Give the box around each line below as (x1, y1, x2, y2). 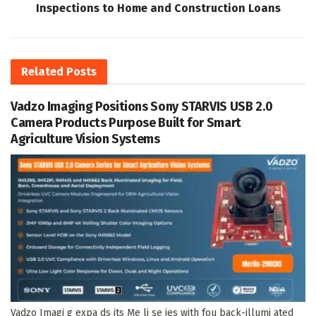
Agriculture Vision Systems (11, 130, 160, 147)
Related (21, 64, 63, 78)
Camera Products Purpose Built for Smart (11, 114, 241, 130)
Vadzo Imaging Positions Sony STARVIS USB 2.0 (11, 98, 273, 114)
